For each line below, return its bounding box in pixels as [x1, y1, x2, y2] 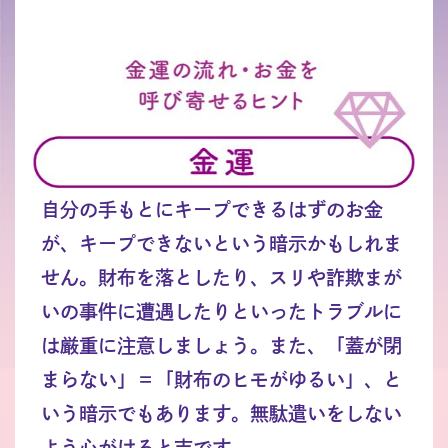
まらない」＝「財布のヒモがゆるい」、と [40, 370, 402, 390]
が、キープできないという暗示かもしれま [40, 234, 402, 254]
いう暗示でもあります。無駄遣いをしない [40, 404, 402, 424]
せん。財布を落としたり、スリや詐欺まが [40, 268, 402, 288]
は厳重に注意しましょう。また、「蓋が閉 [40, 336, 402, 356]
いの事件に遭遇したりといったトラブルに [40, 302, 402, 322]
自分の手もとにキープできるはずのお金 [40, 200, 383, 220]
